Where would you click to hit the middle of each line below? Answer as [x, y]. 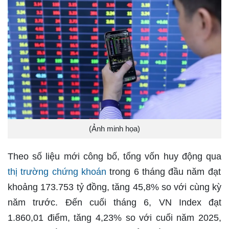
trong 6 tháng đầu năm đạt [165, 171]
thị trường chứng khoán [59, 171]
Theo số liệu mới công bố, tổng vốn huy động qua [114, 156]
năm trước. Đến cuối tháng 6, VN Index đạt [114, 202]
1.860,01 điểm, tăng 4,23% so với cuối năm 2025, [114, 217]
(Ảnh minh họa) [114, 128]
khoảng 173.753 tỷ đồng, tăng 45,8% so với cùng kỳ [114, 187]
